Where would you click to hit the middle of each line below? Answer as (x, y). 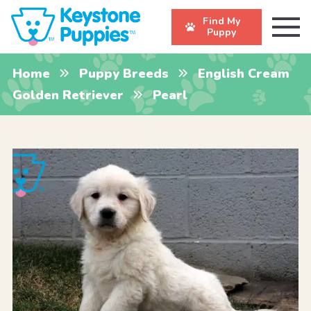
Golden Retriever (68, 95)
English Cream (243, 73)
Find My (221, 21)
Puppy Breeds (124, 73)
